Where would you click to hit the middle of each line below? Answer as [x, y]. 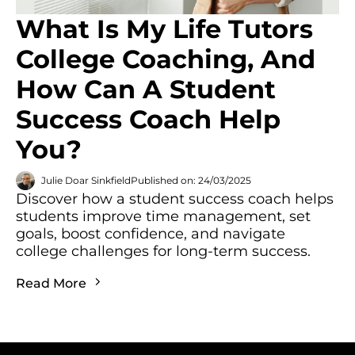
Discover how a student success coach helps [175, 198]
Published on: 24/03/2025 [191, 181]
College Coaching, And [166, 59]
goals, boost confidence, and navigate [151, 233]
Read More [53, 283]
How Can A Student [146, 89]
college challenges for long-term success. [163, 251]
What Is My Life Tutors [164, 29]
